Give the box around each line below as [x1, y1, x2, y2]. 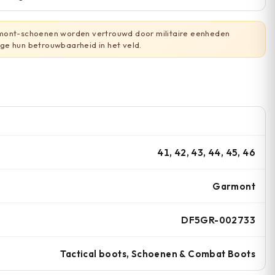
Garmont [212, 180, 255, 192]
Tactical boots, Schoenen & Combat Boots [60, 247, 255, 260]
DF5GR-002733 [181, 214, 255, 226]
